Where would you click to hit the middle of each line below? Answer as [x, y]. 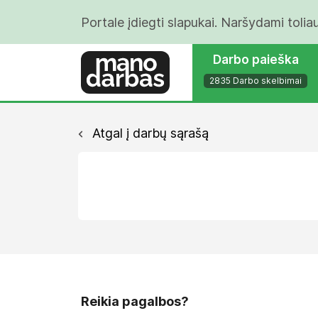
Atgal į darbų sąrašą [149, 133]
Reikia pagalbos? [135, 301]
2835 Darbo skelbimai [256, 81]
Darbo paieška [256, 60]
